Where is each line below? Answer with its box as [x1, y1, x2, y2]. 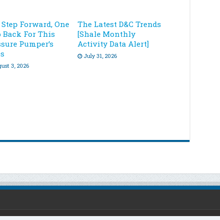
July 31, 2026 [83, 52, 117, 59]
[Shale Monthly [78, 29, 136, 39]
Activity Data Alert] [78, 39, 149, 49]
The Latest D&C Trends [78, 19, 162, 29]
